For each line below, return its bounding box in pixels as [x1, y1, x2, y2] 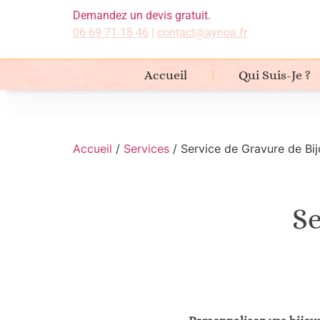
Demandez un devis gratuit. [72, 9, 211, 22]
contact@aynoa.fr [156, 26, 247, 39]
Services [124, 141, 169, 156]
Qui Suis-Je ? [239, 68, 311, 83]
